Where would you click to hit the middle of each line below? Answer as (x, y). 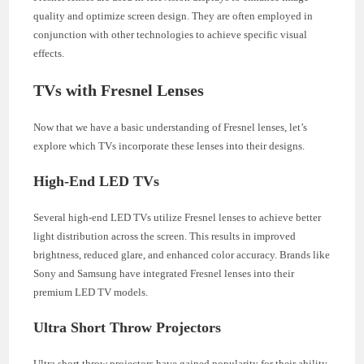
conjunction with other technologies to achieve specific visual (171, 34)
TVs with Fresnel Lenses (119, 90)
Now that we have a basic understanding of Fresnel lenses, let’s (171, 127)
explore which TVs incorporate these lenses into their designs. (169, 145)
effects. (49, 53)
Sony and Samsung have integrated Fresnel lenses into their (164, 273)
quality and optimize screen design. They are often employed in (173, 15)
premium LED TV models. (91, 292)
